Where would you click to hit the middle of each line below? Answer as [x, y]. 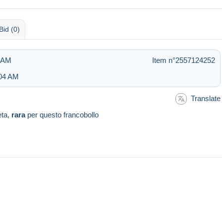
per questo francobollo [62, 115]
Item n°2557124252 [184, 60]
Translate [206, 98]
